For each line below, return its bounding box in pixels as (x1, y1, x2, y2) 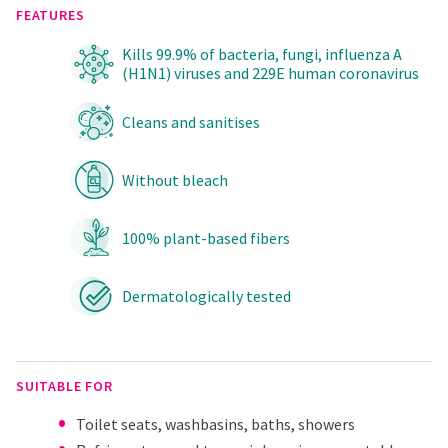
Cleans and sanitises (122, 111, 260, 132)
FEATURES (16, 6, 85, 25)
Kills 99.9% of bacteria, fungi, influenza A (122, 44, 402, 65)
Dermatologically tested (122, 285, 291, 306)
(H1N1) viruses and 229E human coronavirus (122, 63, 419, 84)
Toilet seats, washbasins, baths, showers (76, 414, 355, 435)
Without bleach (122, 169, 228, 190)
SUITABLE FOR (16, 377, 113, 396)
